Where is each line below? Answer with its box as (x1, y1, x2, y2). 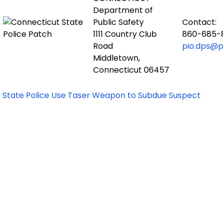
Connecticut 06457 (93, 64, 169, 76)
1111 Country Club (93, 28, 157, 40)
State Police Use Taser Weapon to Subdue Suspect (2, 89, 201, 101)
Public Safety (93, 16, 144, 28)
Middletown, (93, 52, 140, 64)
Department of (93, 4, 153, 16)
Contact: (182, 16, 219, 28)
